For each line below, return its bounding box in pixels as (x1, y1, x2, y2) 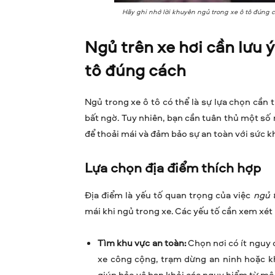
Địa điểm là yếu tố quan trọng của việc (85, 188, 254, 202)
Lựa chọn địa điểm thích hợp (85, 158, 261, 177)
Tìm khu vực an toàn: (98, 236, 186, 250)
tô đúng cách (85, 58, 186, 82)
